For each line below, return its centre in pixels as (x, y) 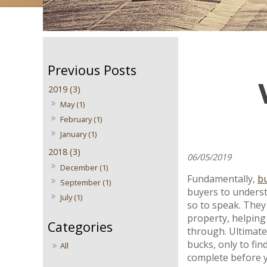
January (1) (79, 134)
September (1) (86, 182)
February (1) (81, 119)
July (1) (72, 197)
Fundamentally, (222, 179)
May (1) (73, 105)
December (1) (84, 167)
